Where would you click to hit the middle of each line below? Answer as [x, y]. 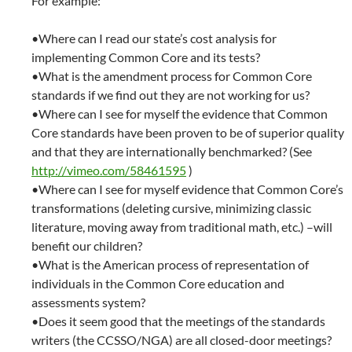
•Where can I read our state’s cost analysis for [154, 38]
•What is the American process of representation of [170, 265]
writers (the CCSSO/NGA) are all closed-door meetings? [181, 340]
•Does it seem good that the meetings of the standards [178, 321]
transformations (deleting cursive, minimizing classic [171, 208]
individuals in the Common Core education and [158, 284]
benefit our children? [87, 246]
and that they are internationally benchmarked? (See [172, 152]
